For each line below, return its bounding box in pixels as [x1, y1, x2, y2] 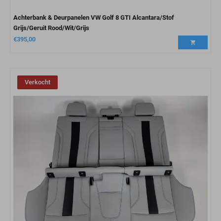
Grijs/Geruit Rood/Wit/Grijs [13, 24, 89, 32]
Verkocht [24, 78, 50, 86]
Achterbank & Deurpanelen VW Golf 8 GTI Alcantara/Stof [13, 14, 174, 21]
